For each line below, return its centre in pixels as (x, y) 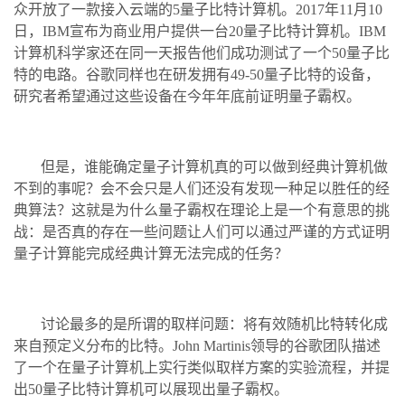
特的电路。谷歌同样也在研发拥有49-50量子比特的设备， (197, 74)
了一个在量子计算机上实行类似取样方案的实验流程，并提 (202, 367)
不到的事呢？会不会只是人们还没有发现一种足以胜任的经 (202, 188)
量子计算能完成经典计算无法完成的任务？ (151, 253)
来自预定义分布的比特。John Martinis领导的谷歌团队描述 (197, 345)
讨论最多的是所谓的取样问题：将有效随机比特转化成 (214, 324)
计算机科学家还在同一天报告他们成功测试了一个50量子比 (202, 52)
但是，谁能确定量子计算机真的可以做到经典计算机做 (214, 166)
